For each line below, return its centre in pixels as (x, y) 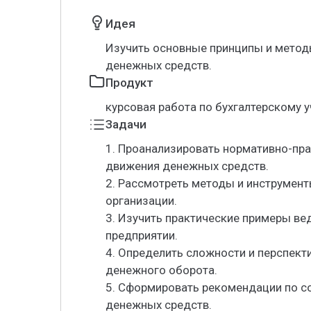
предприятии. (142, 235)
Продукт (129, 83)
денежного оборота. (161, 270)
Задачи (126, 124)
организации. (141, 201)
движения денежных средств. (187, 166)
